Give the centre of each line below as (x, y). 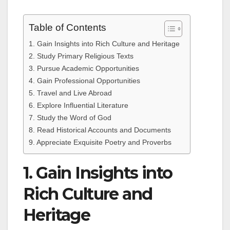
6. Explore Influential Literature (79, 106)
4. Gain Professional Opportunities (84, 81)
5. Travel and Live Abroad (70, 93)
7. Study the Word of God (70, 118)
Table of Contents (68, 28)
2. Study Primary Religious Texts (81, 56)
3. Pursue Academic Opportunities (84, 69)
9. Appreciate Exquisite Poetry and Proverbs (100, 142)
